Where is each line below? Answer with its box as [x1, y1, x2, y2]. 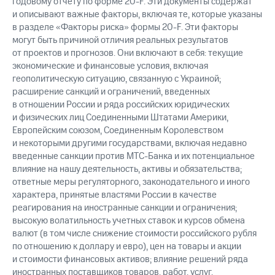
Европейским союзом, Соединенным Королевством [12, 124, 223, 137]
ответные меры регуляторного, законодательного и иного [12, 176, 250, 189]
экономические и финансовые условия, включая [12, 60, 208, 73]
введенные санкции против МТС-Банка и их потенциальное [12, 150, 255, 163]
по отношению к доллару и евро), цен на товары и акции [12, 240, 241, 254]
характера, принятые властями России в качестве [12, 188, 217, 202]
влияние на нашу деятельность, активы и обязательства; [12, 163, 242, 176]
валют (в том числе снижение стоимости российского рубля [12, 227, 257, 241]
